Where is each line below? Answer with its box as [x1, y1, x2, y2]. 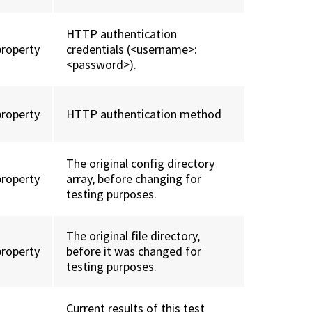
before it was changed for [66, 243, 202, 260]
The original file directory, [66, 228, 201, 244]
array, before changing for [66, 171, 202, 187]
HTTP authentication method [66, 106, 222, 123]
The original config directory [66, 155, 215, 172]
